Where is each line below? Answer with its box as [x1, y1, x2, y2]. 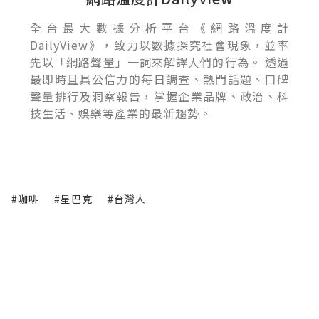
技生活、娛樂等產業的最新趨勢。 [30, 105, 211, 122]
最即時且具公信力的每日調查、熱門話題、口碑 [30, 70, 289, 88]
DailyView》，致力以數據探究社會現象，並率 [30, 36, 289, 54]
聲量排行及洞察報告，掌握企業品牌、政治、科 [30, 88, 289, 105]
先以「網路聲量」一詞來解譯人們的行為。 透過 [30, 53, 289, 71]
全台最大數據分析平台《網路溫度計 [30, 19, 289, 37]
